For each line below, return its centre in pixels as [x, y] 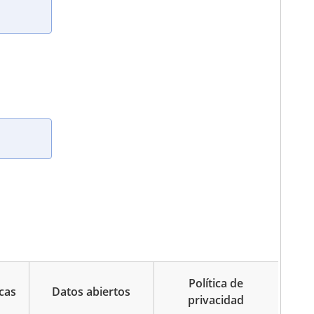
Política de [216, 284]
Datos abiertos [91, 292]
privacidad [216, 300]
